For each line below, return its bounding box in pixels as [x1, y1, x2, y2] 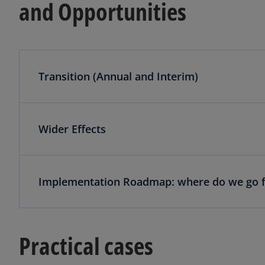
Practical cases [19, 229, 153, 262]
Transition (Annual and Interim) [38, 69, 198, 83]
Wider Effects [38, 121, 106, 136]
